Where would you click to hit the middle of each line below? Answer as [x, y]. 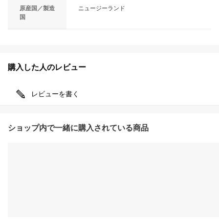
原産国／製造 [37, 8]
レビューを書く [55, 94]
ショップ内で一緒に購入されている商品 [78, 128]
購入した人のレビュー [47, 67]
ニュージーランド [102, 8]
